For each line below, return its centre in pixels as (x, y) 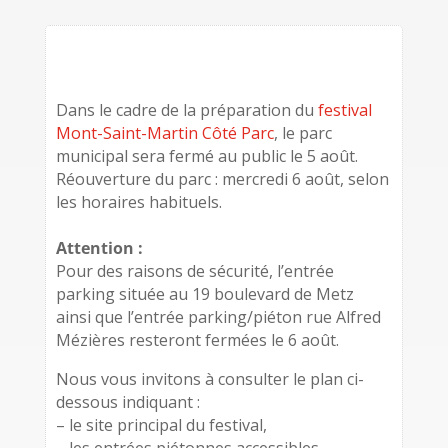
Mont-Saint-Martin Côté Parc (164, 133)
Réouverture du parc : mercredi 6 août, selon (222, 179)
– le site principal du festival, (161, 425)
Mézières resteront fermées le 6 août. (197, 340)
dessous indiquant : (127, 402)
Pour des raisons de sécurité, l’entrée (194, 271)
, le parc (302, 133)
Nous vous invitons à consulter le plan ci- (209, 379)
